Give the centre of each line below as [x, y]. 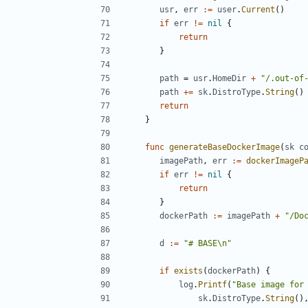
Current [258, 9]
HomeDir [229, 78]
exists [188, 271]
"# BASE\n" [208, 243]
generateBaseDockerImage [224, 147]
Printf [212, 284]
